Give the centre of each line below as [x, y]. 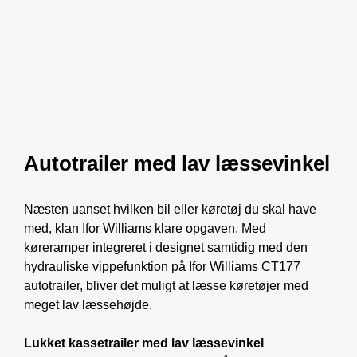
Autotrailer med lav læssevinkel [177, 163]
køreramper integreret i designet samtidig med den [166, 247]
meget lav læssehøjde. [88, 304]
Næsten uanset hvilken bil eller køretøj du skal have [170, 209]
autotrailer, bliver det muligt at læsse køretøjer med [166, 285]
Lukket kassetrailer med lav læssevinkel [144, 343]
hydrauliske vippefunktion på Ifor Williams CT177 [162, 266]
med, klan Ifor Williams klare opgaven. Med [145, 228]
